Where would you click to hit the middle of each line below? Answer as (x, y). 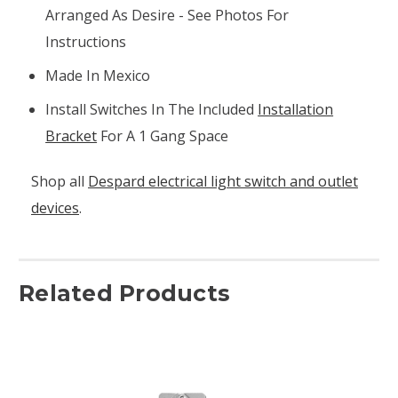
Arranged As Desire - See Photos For (167, 15)
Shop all (60, 181)
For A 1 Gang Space (163, 135)
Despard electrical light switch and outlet (223, 181)
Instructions (86, 41)
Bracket (72, 135)
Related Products (124, 293)
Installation (296, 109)
